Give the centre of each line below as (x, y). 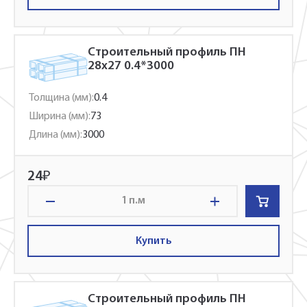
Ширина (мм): (60, 116)
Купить (153, 241)
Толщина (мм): (61, 98)
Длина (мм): (56, 135)
